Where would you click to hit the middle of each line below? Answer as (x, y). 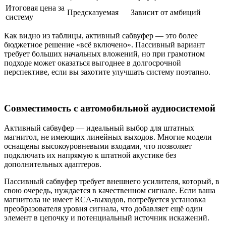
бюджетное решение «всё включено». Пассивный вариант (104, 44)
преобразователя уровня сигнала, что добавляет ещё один (103, 209)
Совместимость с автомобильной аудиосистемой (110, 108)
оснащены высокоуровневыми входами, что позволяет (98, 146)
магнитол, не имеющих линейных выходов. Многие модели (108, 137)
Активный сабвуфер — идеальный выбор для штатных (99, 128)
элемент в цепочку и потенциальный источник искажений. (107, 218)
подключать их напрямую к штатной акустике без (90, 155)
